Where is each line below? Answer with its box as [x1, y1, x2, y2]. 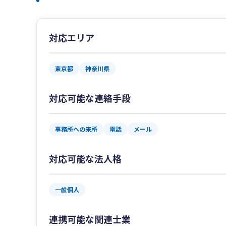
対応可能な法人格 [49, 152, 122, 165]
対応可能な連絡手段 [49, 91, 131, 105]
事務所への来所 [55, 125, 97, 134]
